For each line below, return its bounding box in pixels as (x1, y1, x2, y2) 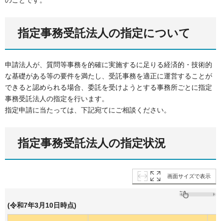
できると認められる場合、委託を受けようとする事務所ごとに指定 (5, 83, 212, 91)
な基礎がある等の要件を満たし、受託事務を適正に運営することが (5, 72, 212, 80)
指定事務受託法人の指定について (18, 27, 190, 40)
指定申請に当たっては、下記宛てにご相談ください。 (5, 106, 171, 114)
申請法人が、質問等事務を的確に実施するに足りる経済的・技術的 (5, 60, 212, 69)
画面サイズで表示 (167, 173, 211, 180)
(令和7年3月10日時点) (7, 201, 76, 210)
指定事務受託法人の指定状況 (18, 136, 166, 149)
